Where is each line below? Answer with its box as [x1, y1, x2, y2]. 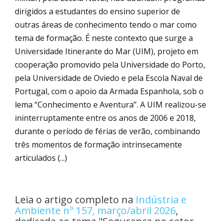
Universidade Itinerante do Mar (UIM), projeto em [15, 45, 198, 57]
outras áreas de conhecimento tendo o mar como [15, 19, 197, 30]
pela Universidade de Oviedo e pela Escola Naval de [15, 72, 203, 83]
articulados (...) [15, 152, 67, 163]
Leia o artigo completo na [15, 192, 136, 206]
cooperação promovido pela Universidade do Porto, [15, 59, 205, 70]
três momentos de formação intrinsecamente [15, 139, 182, 150]
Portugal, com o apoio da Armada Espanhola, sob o [15, 85, 204, 97]
